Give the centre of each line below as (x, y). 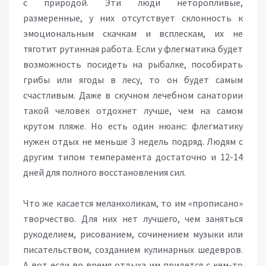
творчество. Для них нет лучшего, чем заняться (133, 218)
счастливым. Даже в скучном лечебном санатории (133, 95)
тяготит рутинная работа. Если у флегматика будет (133, 49)
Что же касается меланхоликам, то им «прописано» (133, 203)
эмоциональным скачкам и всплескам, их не (133, 33)
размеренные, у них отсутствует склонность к (133, 18)
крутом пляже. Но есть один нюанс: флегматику (133, 126)
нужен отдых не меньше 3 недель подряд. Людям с (133, 141)
